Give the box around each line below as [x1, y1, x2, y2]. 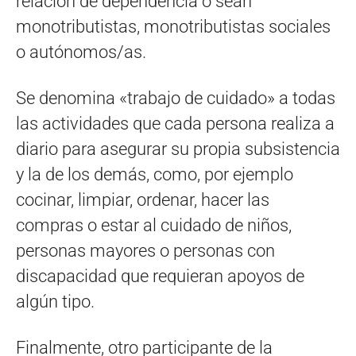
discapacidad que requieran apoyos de [16, 265, 304, 286]
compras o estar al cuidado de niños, [16, 215, 292, 235]
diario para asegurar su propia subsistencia [16, 138, 340, 159]
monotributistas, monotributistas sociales [16, 16, 331, 37]
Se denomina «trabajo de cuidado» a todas [16, 87, 335, 108]
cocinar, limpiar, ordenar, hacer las [16, 189, 269, 210]
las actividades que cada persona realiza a [16, 113, 335, 133]
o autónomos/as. [16, 41, 146, 62]
